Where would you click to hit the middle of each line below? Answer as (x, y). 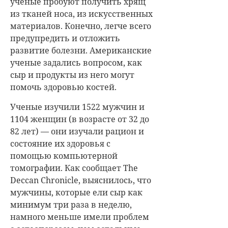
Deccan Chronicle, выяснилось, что (81, 180)
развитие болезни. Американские (81, 50)
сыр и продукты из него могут (72, 75)
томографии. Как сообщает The (74, 168)
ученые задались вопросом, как (76, 62)
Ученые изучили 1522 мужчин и (77, 107)
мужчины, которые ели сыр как (76, 192)
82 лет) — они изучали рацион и (77, 131)
